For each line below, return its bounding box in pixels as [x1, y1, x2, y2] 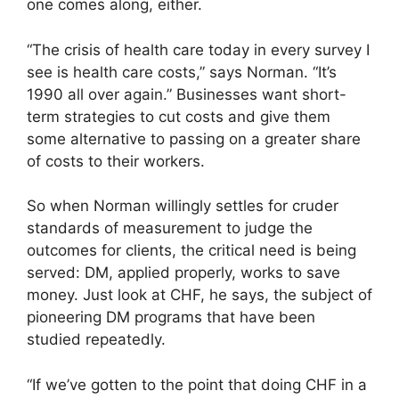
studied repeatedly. [27, 330, 166, 349]
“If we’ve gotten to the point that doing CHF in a [27, 375, 367, 394]
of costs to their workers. [27, 151, 205, 170]
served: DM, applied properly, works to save [27, 264, 340, 282]
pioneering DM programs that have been [27, 308, 315, 327]
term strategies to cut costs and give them [27, 107, 330, 126]
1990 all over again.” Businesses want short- [27, 85, 346, 103]
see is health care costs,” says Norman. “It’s [27, 62, 337, 81]
